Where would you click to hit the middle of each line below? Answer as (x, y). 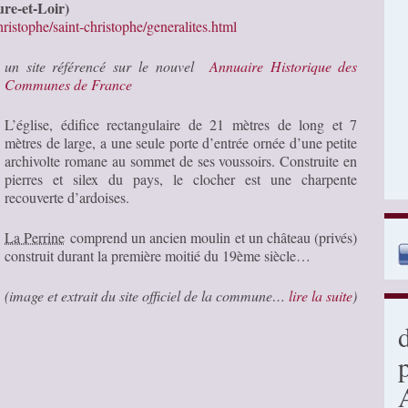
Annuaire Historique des (283, 66)
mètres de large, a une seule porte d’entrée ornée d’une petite (181, 142)
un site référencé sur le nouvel (107, 66)
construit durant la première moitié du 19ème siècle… (158, 255)
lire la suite (319, 295)
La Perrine (35, 237)
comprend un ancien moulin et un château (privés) (211, 237)
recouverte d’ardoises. (67, 197)
